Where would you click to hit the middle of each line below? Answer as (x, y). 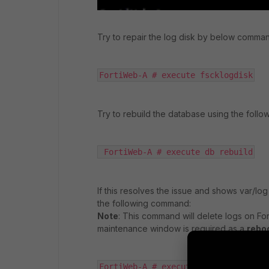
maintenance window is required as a (172, 228)
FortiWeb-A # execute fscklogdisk (176, 75)
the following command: (144, 203)
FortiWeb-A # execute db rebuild (176, 152)
